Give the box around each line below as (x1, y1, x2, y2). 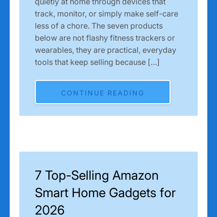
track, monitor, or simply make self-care (35, 8, 178, 18)
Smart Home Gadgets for (35, 185, 176, 200)
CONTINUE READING (61, 88, 144, 97)
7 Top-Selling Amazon (35, 167, 159, 183)
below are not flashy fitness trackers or (35, 32, 175, 43)
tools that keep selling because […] (35, 57, 160, 67)
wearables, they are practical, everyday (35, 45, 176, 55)
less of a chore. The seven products (35, 20, 163, 31)
